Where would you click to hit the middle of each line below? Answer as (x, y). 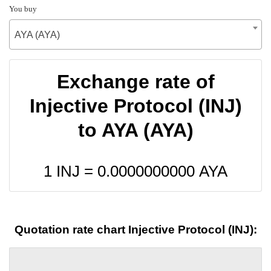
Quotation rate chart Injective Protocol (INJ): (135, 230)
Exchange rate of (135, 81)
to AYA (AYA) (135, 130)
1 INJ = (70, 171)
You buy (23, 8)
